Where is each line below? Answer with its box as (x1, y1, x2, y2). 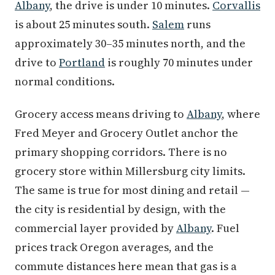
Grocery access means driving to (15, 106, 187, 122)
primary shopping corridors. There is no (15, 144, 227, 160)
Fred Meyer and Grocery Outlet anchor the (15, 125, 238, 141)
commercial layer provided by (15, 220, 176, 236)
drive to (15, 55, 59, 70)
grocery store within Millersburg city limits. (15, 163, 246, 179)
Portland (59, 55, 105, 70)
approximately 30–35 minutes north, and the (15, 36, 246, 51)
